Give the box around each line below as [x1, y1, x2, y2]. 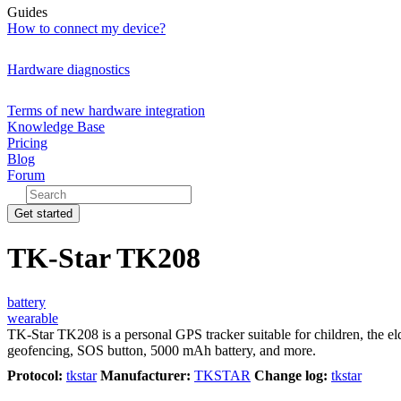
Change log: [254, 367, 328, 383]
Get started [14, 207, 73, 220]
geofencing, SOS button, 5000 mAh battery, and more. [7, 342, 316, 358]
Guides [7, 4, 47, 20]
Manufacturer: [100, 367, 191, 383]
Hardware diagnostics [7, 62, 130, 77]
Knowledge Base [7, 119, 105, 134]
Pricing [7, 135, 47, 150]
